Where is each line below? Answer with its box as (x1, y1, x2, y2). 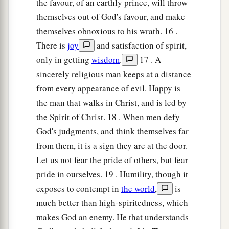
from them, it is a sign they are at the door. (36, 140, 188, 152)
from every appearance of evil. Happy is (36, 82, 180, 95)
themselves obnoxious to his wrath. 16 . (36, 25, 177, 37)
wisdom (91, 54, 120, 66)
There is (36, 39, 67, 52)
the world (121, 182, 155, 195)
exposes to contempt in (36, 182, 121, 195)
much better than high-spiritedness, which (36, 197, 188, 209)
